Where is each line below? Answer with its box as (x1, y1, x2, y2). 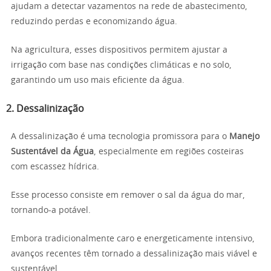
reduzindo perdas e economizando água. (11, 18, 177, 26)
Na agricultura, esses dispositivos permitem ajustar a (11, 46, 227, 54)
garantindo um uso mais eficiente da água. (11, 76, 184, 85)
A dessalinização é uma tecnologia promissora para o (11, 132, 229, 141)
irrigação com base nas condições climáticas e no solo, (11, 61, 232, 70)
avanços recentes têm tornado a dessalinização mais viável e (11, 250, 257, 258)
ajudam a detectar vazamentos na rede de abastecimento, (11, 2, 247, 11)
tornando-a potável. (11, 206, 91, 215)
